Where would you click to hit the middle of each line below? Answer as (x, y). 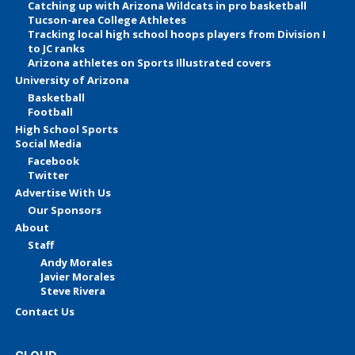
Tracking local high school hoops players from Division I (176, 34)
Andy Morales (76, 262)
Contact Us (44, 311)
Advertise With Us (63, 192)
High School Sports (66, 129)
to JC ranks (56, 48)
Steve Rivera (73, 290)
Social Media (48, 143)
